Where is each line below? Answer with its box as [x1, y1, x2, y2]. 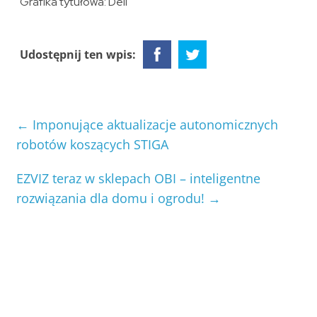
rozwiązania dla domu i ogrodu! [16, 190, 209, 207]
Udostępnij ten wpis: [20, 47, 137, 63]
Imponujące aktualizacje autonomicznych [29, 116, 279, 134]
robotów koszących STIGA [16, 136, 169, 154]
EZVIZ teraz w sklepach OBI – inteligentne [16, 170, 261, 188]
